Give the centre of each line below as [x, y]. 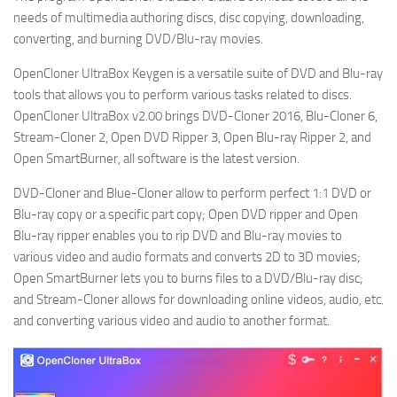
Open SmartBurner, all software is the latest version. [156, 159]
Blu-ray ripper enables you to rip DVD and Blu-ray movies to [178, 236]
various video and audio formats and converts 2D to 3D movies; [187, 257]
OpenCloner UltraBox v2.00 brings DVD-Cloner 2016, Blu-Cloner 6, [195, 116]
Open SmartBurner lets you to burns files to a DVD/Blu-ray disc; [188, 278]
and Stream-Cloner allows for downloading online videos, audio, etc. [198, 300]
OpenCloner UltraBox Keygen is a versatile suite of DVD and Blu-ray [198, 74]
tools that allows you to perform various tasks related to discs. [183, 95]
